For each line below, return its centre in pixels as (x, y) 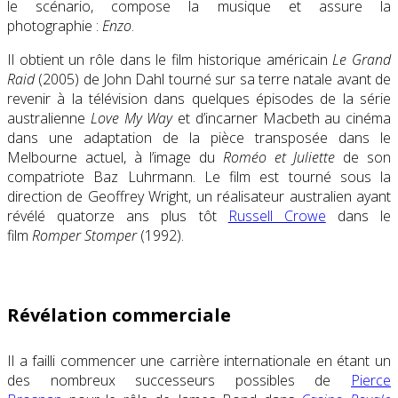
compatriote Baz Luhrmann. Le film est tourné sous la (199, 177)
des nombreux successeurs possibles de (179, 381)
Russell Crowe (277, 216)
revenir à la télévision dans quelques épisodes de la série (199, 99)
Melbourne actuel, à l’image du (115, 158)
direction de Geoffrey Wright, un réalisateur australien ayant (199, 197)
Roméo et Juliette (279, 158)
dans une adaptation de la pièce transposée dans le (199, 138)
